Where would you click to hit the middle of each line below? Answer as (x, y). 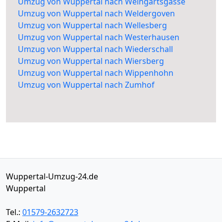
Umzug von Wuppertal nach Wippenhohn (96, 73)
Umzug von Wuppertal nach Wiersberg (91, 61)
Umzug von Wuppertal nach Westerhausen (99, 37)
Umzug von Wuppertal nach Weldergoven (96, 14)
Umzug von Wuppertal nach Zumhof (86, 85)
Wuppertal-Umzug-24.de (52, 177)
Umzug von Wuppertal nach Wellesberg (92, 26)
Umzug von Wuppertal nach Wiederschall (95, 49)
